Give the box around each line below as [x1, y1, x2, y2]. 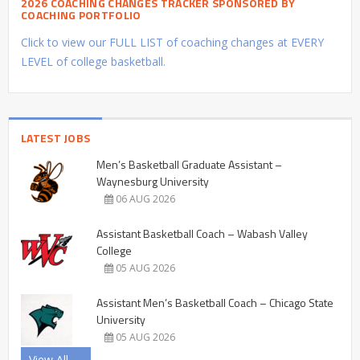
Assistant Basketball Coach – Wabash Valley [96, 225, 308, 243]
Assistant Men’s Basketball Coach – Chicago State [96, 294, 333, 312]
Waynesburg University [96, 173, 209, 190]
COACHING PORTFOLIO [21, 6, 141, 24]
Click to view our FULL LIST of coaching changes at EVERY [21, 35, 324, 51]
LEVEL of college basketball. [21, 54, 166, 70]
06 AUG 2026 [113, 192, 175, 207]
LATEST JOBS [21, 129, 91, 147]
